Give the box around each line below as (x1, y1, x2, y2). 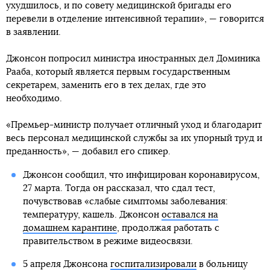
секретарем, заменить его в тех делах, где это (6, 81, 206, 90)
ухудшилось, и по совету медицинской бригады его (6, 1, 231, 10)
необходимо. (6, 94, 62, 103)
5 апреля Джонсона (22, 260, 110, 269)
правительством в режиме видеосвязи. (22, 237, 193, 246)
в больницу (196, 260, 248, 269)
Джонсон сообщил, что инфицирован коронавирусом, (22, 171, 260, 180)
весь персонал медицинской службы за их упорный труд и (6, 134, 262, 143)
